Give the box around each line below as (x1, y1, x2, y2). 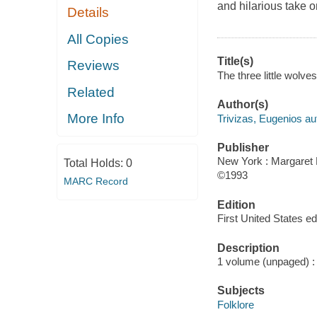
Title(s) (217, 55, 253, 68)
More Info (67, 111, 125, 127)
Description (217, 241, 279, 254)
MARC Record (63, 175, 128, 187)
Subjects (217, 284, 265, 297)
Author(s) (217, 98, 268, 111)
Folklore (217, 298, 254, 311)
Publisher (217, 141, 269, 154)
